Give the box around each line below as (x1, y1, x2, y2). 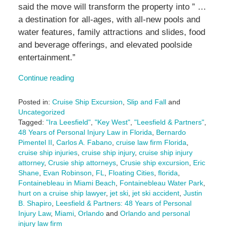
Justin (183, 189, 202, 198)
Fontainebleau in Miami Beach (18, 179, 116, 187)
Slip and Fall (126, 98, 166, 106)
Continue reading (18, 74, 74, 83)
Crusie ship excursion (120, 159, 189, 167)
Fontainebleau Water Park (119, 179, 203, 187)
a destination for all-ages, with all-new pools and (18, 15, 200, 25)
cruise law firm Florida (116, 138, 186, 147)
